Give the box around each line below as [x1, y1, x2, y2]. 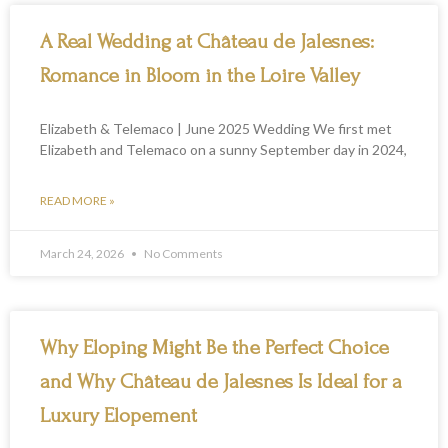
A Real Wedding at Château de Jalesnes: [40, 30, 374, 54]
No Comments [142, 246, 223, 262]
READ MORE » [40, 193, 115, 209]
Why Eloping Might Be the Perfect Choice [40, 336, 389, 360]
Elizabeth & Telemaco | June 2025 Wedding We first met [40, 120, 392, 138]
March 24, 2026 [40, 246, 126, 262]
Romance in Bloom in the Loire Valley [40, 64, 360, 88]
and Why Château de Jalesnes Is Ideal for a [40, 370, 402, 394]
